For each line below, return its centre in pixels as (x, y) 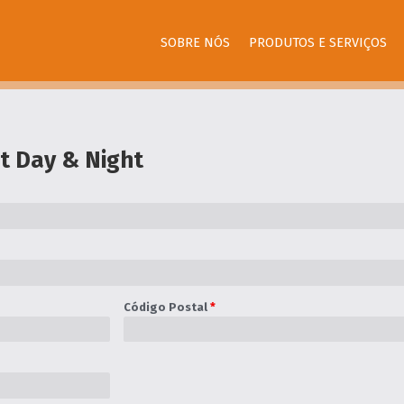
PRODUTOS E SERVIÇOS (317, 42)
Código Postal (166, 307)
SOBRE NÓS (195, 42)
